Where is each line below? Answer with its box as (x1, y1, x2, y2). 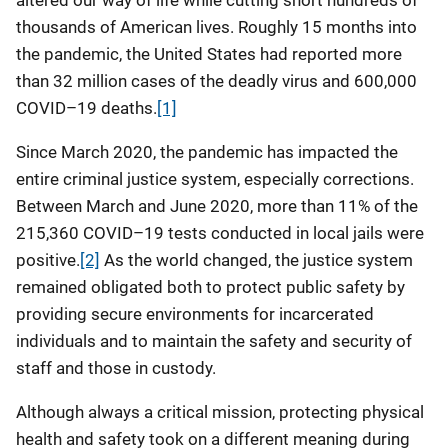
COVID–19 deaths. (16, 98, 157, 118)
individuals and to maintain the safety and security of (16, 331, 412, 351)
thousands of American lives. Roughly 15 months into (16, 17, 417, 37)
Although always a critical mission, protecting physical (16, 402, 424, 422)
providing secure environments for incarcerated (16, 304, 374, 324)
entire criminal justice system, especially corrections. (16, 169, 414, 189)
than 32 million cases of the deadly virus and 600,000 (16, 71, 417, 91)
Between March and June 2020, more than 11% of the (16, 196, 418, 216)
